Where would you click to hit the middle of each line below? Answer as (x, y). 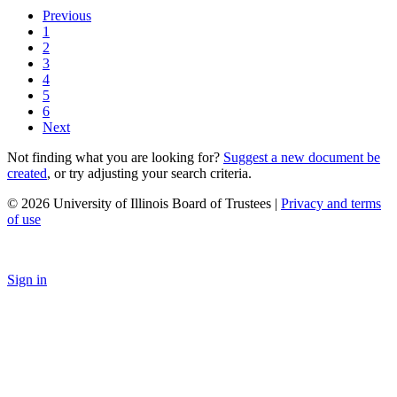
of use (24, 219)
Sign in (27, 279)
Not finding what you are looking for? (115, 157)
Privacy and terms (331, 203)
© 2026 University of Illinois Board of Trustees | (144, 203)
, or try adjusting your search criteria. (149, 173)
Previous (67, 15)
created (27, 173)
